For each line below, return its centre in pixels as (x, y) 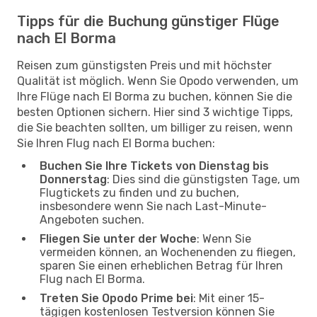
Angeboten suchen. (92, 219)
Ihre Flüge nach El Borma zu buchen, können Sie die (155, 96)
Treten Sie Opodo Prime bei (116, 298)
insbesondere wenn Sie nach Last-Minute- (153, 206)
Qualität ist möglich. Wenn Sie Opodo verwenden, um (158, 81)
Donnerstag (73, 179)
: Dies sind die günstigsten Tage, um (203, 179)
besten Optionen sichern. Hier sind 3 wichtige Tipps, (155, 112)
